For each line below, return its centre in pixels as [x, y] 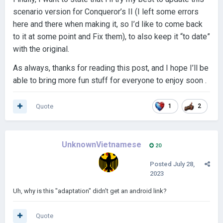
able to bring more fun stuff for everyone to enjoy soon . [110, 80]
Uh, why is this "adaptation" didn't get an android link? [90, 191]
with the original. [41, 49]
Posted [162, 164]
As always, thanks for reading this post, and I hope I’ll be [111, 68]
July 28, [184, 164]
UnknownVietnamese [102, 145]
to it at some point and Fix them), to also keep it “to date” [111, 36]
